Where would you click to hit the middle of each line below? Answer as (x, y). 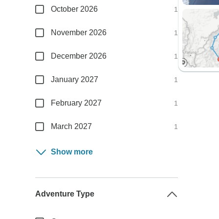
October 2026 (75, 9)
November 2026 (79, 33)
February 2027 (77, 103)
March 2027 (72, 126)
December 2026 (79, 56)
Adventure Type (65, 194)
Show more (72, 152)
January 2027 (75, 79)
